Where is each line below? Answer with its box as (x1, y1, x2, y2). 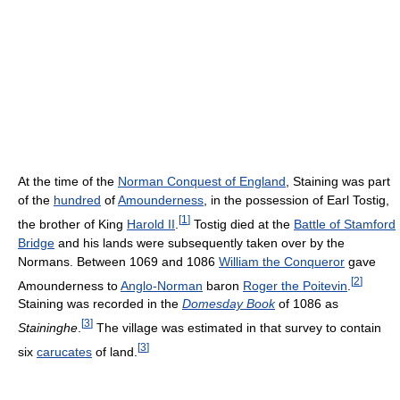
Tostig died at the (190, 216, 294, 231)
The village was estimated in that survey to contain (93, 320, 381, 335)
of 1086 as (275, 296, 338, 312)
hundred (54, 193, 101, 207)
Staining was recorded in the (18, 296, 182, 312)
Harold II (127, 216, 175, 231)
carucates (37, 344, 92, 359)
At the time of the (18, 174, 118, 188)
